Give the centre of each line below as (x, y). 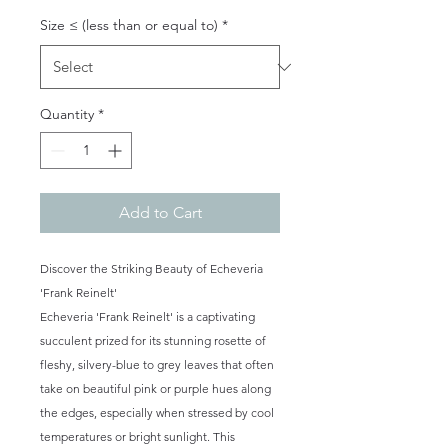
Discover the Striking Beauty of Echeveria (151, 268)
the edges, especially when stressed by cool (157, 412)
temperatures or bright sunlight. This (137, 436)
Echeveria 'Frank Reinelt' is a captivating (147, 316)
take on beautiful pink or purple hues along (155, 388)
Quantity (67, 114)
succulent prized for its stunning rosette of (153, 340)
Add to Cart (160, 212)
